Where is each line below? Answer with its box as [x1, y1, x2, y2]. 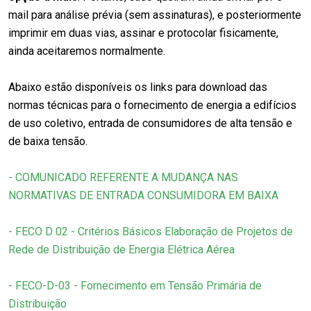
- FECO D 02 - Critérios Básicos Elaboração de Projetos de [8, 224, 293, 238]
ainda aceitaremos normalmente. [8, 44, 165, 58]
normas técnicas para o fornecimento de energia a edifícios [8, 98, 296, 112]
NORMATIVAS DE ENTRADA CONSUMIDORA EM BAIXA [8, 188, 278, 202]
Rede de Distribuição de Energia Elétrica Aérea [8, 242, 235, 256]
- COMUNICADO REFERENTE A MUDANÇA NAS [8, 170, 238, 184]
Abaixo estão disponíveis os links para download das [8, 80, 267, 94]
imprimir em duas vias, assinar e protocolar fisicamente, [8, 26, 278, 40]
